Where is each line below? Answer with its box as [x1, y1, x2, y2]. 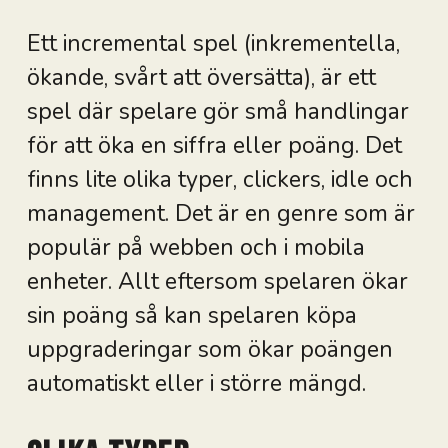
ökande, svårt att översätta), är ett [26, 61, 376, 93]
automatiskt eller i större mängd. [26, 367, 366, 399]
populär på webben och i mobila [26, 231, 365, 263]
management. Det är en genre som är [26, 197, 415, 229]
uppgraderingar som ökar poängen [26, 333, 393, 365]
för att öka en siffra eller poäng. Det [26, 129, 402, 161]
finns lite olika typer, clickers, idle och [26, 163, 413, 195]
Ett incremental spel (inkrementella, [26, 27, 400, 59]
